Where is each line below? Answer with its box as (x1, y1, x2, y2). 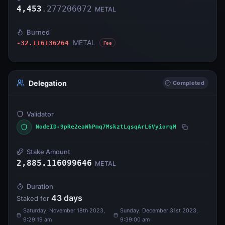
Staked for (17, 194, 51, 203)
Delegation (29, 78, 67, 87)
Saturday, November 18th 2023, (23, 207, 105, 214)
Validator (27, 110, 54, 119)
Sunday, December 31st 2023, (120, 207, 198, 214)
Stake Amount (27, 148, 70, 156)
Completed (173, 79, 204, 87)
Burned (27, 28, 50, 37)
